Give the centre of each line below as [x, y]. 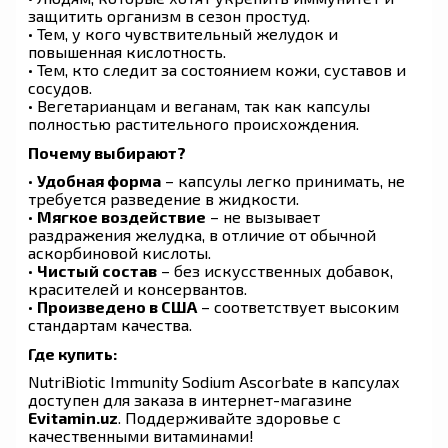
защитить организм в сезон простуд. [169, 15]
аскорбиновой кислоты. [119, 252]
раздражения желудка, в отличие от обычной [202, 234]
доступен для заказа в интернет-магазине [190, 399]
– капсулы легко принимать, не [283, 180]
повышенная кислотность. [127, 51]
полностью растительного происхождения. [193, 123]
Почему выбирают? [107, 152]
